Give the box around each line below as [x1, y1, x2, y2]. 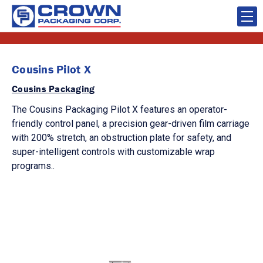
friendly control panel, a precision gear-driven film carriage [12, 118, 249, 129]
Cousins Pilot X [12, 62, 91, 76]
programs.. [12, 160, 55, 171]
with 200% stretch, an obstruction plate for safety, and [12, 132, 231, 143]
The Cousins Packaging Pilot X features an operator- [12, 104, 227, 115]
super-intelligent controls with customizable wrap [12, 146, 215, 157]
